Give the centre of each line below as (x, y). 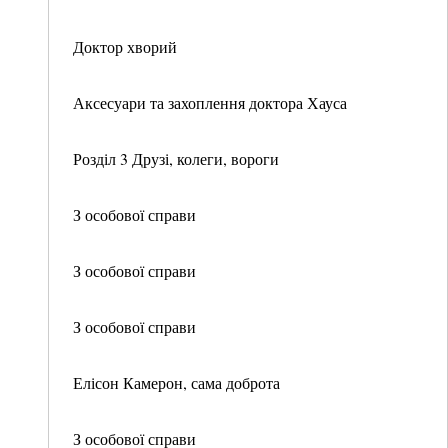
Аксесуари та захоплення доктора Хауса (210, 102)
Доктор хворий (125, 46)
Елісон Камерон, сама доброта (176, 382)
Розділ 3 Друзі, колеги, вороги (176, 158)
